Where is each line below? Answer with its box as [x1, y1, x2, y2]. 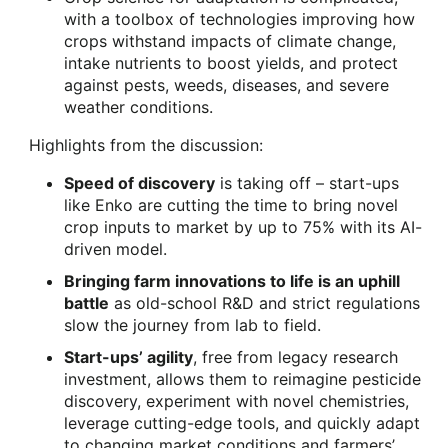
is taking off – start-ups [215, 172, 399, 193]
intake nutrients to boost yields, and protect [64, 52, 398, 73]
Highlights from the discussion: [24, 134, 263, 155]
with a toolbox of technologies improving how [64, 8, 415, 29]
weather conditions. [64, 96, 213, 117]
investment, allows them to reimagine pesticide [64, 368, 421, 389]
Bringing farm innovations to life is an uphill [64, 270, 400, 291]
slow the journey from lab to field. [64, 314, 321, 335]
